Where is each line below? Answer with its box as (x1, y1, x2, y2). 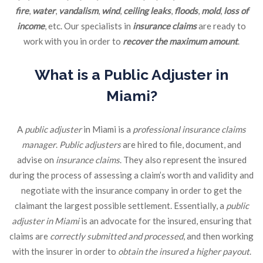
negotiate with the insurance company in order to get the (21, 185, 242, 196)
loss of (223, 5, 248, 16)
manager (22, 139, 56, 150)
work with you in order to (23, 36, 123, 47)
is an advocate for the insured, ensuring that (79, 215, 252, 227)
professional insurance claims (133, 124, 246, 135)
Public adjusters (59, 139, 121, 150)
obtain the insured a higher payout (117, 246, 249, 257)
